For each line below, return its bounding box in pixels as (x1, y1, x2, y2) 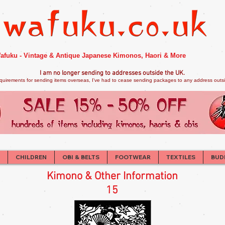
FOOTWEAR (115, 153, 151, 161)
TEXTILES (166, 153, 195, 161)
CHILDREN (16, 153, 47, 161)
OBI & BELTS (62, 153, 99, 161)
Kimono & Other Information (46, 170, 178, 183)
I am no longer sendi (39, 69, 96, 77)
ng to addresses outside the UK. (96, 69, 185, 77)
